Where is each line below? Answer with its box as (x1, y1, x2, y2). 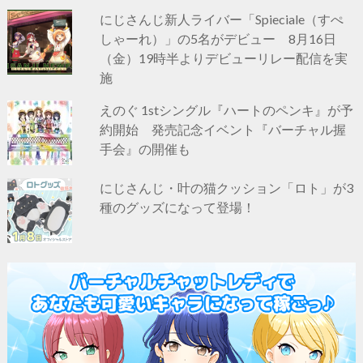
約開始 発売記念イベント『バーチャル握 (100, 121, 347, 137)
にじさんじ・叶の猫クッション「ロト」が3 (100, 179, 354, 195)
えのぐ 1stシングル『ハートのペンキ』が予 (100, 101, 354, 117)
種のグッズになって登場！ (100, 199, 256, 215)
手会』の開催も (100, 140, 191, 156)
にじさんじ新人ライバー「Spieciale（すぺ (100, 11, 344, 27)
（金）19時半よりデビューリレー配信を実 (100, 49, 348, 66)
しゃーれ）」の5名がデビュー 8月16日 (100, 30, 337, 46)
